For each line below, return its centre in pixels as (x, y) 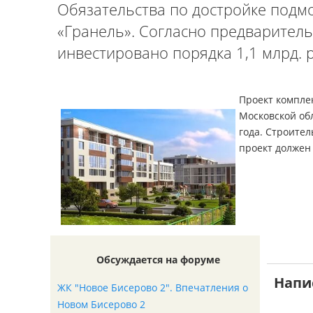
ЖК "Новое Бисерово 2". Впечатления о (153, 287)
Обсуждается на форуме (159, 260)
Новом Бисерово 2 (101, 304)
